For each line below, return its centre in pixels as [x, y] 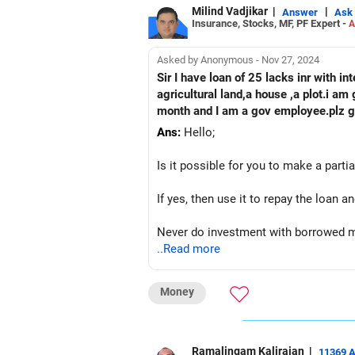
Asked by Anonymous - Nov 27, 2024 [238, 59]
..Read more [189, 249]
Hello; [198, 132]
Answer [300, 12]
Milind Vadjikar [230, 11]
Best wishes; [190, 299]
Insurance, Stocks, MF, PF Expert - [270, 23]
